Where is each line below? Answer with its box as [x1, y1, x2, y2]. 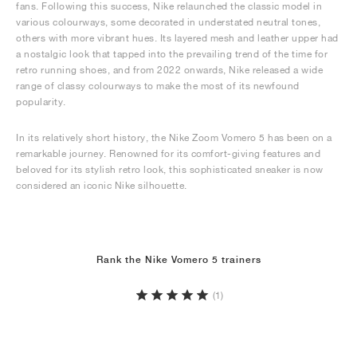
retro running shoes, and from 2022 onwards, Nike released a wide [16, 64, 323, 76]
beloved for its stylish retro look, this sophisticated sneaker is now [16, 163, 324, 176]
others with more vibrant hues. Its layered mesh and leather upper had [16, 32, 339, 45]
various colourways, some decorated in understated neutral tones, [16, 16, 320, 29]
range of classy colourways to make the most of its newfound [16, 80, 300, 92]
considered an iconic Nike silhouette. [16, 179, 187, 192]
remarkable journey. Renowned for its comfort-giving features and [16, 147, 320, 160]
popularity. [16, 96, 66, 108]
